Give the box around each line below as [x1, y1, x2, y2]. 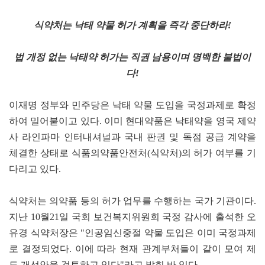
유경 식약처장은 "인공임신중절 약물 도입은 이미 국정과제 [9, 227, 256, 238]
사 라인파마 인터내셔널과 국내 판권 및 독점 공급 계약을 [9, 131, 256, 142]
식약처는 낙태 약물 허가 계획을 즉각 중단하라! [34, 20, 231, 30]
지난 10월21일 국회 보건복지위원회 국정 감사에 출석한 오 [9, 211, 256, 222]
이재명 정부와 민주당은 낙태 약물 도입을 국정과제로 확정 [9, 99, 256, 110]
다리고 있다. [9, 163, 61, 174]
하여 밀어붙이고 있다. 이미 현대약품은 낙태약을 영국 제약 [9, 115, 256, 126]
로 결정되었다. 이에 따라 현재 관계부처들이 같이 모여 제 [9, 243, 256, 254]
